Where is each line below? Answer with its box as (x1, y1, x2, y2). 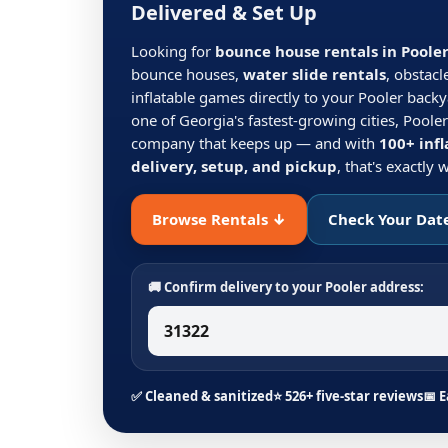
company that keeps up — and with (131, 133, 379, 153)
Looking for (131, 41, 215, 61)
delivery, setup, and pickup (131, 156, 337, 176)
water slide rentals (243, 64, 386, 84)
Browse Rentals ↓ (152, 209, 286, 229)
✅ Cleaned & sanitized (131, 387, 273, 405)
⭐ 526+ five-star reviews (273, 387, 423, 405)
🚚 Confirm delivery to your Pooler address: (148, 278, 424, 296)
